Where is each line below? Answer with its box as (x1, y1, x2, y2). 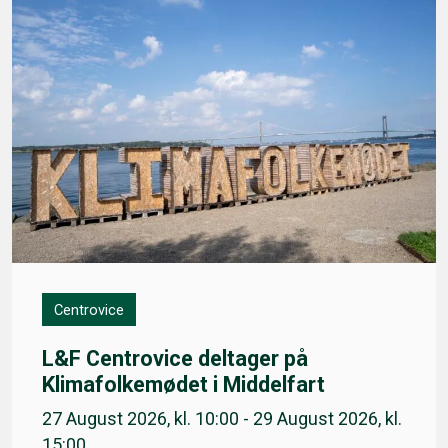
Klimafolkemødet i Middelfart (42, 372, 325, 398)
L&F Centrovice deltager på (42, 346, 308, 372)
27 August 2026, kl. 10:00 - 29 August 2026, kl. (42, 408, 402, 430)
